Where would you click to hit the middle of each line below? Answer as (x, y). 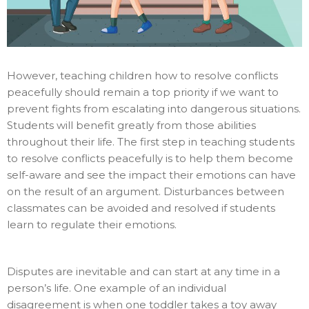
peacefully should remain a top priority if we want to (143, 92)
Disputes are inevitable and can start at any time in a (143, 271)
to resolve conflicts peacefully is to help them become (150, 158)
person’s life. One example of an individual (117, 288)
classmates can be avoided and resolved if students (141, 208)
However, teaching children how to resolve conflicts (142, 75)
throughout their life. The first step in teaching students (151, 141)
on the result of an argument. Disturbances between (146, 191)
